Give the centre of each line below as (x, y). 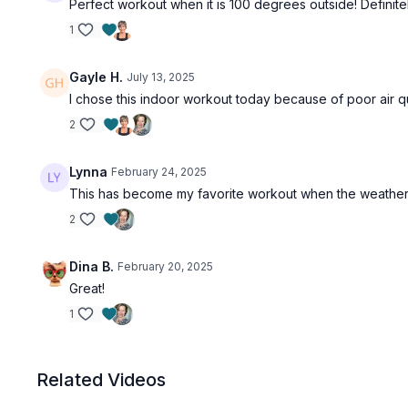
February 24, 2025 (159, 172)
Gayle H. (97, 77)
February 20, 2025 (166, 266)
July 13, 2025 (161, 77)
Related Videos (102, 380)
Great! (87, 288)
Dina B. (92, 266)
